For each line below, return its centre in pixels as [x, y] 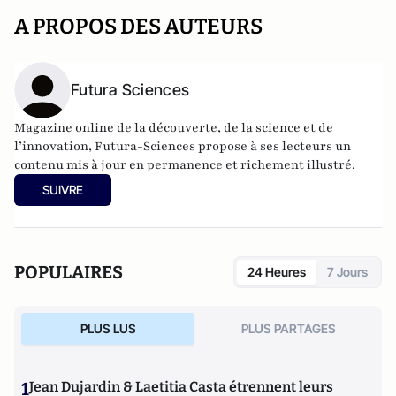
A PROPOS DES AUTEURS [138, 26]
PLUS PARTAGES [288, 328]
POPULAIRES [69, 272]
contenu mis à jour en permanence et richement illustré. [185, 164]
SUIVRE [63, 189]
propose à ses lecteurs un [273, 146]
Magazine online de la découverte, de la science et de [174, 127]
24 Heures [277, 271]
